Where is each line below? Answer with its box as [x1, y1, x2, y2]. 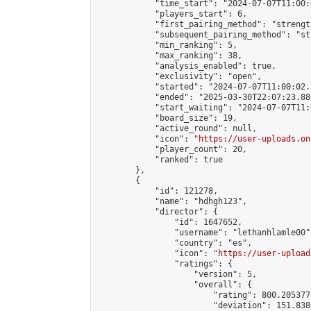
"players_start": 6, [96, 9, 247, 19]
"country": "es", [96, 238, 252, 248]
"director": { [96, 207, 218, 217]
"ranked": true [96, 155, 223, 165]
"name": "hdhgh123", [96, 196, 247, 206]
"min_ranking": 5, [96, 40, 237, 50]
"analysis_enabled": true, [96, 61, 276, 71]
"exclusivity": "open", [96, 72, 262, 81]
